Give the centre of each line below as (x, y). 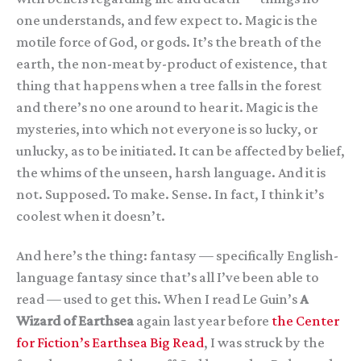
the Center (305, 320)
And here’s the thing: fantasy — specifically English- (177, 255)
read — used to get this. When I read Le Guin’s (158, 299)
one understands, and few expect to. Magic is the (167, 20)
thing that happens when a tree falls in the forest (169, 85)
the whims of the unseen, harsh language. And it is (171, 172)
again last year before (203, 320)
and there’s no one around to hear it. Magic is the (167, 107)
